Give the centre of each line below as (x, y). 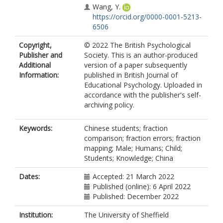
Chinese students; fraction (126, 128)
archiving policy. (109, 105)
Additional (35, 65)
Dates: (29, 176)
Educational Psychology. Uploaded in (143, 85)
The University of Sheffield (126, 215)
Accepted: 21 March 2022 (133, 176)
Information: (39, 75)
